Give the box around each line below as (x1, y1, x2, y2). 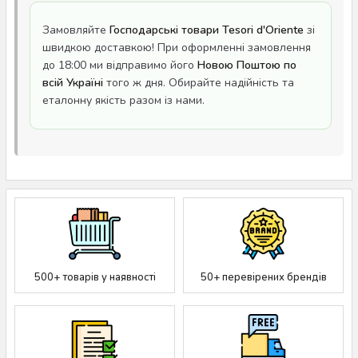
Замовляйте (42, 22, 109, 38)
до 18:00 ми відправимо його (42, 58, 197, 73)
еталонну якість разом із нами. (42, 93, 205, 108)
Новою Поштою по (197, 58, 296, 73)
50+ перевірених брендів (200, 269, 327, 284)
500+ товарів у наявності (34, 269, 156, 284)
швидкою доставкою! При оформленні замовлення (42, 40, 311, 55)
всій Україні (42, 75, 103, 90)
